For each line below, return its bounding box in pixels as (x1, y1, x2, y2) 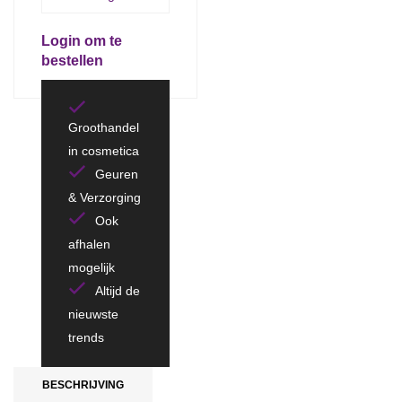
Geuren (95, 167, 138, 181)
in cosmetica (68, 144, 139, 158)
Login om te (41, 33, 122, 48)
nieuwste (68, 307, 118, 321)
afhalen (68, 237, 110, 251)
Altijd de (95, 284, 140, 298)
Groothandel (68, 120, 139, 135)
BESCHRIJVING (42, 379, 124, 391)
